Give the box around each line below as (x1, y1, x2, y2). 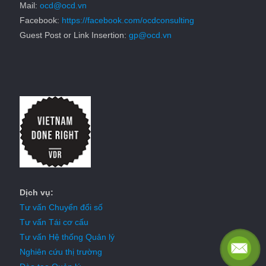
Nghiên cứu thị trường (20, 247, 102, 257)
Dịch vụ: (20, 188, 53, 198)
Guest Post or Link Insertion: (20, 30, 129, 40)
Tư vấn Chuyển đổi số (20, 202, 103, 213)
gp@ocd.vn (129, 30, 172, 40)
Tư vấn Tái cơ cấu (20, 217, 88, 227)
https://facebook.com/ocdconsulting (62, 15, 194, 26)
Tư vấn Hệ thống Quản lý (20, 232, 115, 242)
